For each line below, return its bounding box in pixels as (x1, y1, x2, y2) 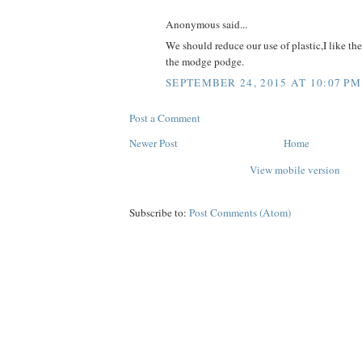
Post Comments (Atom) (189, 204, 291, 220)
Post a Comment (129, 110, 200, 125)
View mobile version (250, 162, 340, 177)
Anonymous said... (166, 16, 247, 32)
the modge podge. (166, 54, 244, 69)
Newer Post (129, 135, 178, 150)
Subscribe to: (129, 204, 189, 220)
